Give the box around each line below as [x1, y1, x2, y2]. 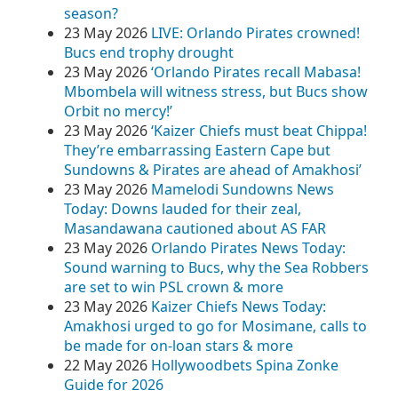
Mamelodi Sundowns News [151, 179, 334, 199]
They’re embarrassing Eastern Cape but [64, 140, 330, 160]
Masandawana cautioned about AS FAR [64, 219, 326, 238]
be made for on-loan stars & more [64, 336, 293, 355]
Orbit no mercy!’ [64, 101, 172, 121]
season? [64, 4, 118, 23]
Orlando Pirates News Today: [151, 238, 346, 258]
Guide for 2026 [64, 375, 163, 394]
